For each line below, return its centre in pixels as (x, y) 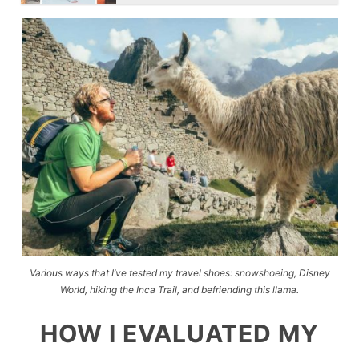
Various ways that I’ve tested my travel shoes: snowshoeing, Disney (179, 272)
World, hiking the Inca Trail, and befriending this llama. (179, 289)
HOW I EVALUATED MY (179, 333)
